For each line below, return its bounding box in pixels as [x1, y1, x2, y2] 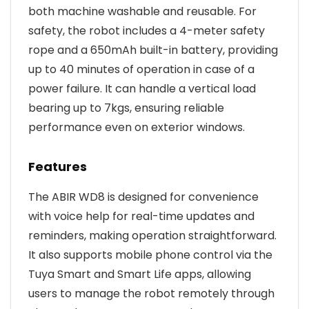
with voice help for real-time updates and [28, 208, 255, 224]
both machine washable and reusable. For [28, 3, 257, 19]
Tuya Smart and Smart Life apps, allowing [28, 266, 251, 282]
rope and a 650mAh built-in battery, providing [28, 41, 278, 58]
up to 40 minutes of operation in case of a [28, 61, 255, 77]
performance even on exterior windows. [28, 119, 245, 135]
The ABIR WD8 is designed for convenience [28, 188, 259, 205]
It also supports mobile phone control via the [28, 246, 272, 263]
